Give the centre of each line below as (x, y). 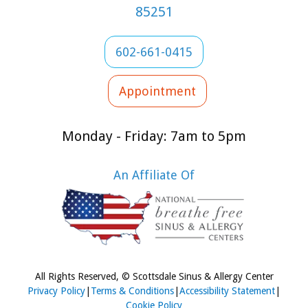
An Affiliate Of (154, 175)
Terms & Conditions (132, 291)
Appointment (157, 91)
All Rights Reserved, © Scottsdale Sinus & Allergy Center (154, 277)
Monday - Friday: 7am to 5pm (154, 136)
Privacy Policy (56, 291)
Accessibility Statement (227, 291)
